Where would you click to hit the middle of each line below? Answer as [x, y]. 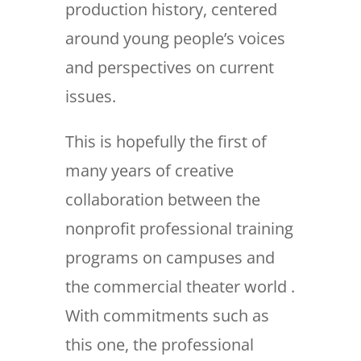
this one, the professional [159, 345]
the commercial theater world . [180, 287]
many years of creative [149, 171]
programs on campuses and [170, 258]
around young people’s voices [175, 39]
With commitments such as [167, 316]
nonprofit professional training [179, 229]
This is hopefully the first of [166, 142]
